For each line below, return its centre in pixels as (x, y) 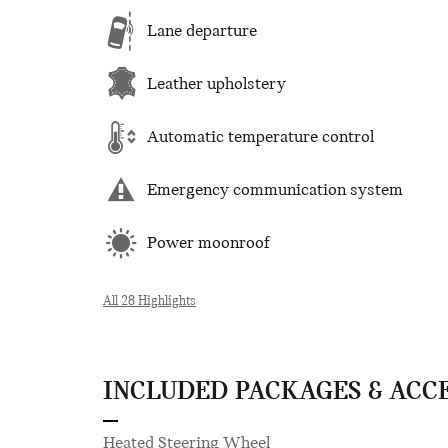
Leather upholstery (216, 84)
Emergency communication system (275, 190)
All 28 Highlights (149, 301)
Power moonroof (208, 243)
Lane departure (202, 31)
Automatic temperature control (260, 137)
